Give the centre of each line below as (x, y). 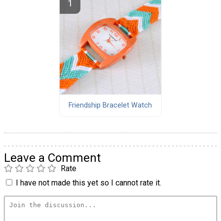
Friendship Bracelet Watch (110, 106)
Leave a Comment (52, 158)
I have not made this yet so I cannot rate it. (89, 183)
